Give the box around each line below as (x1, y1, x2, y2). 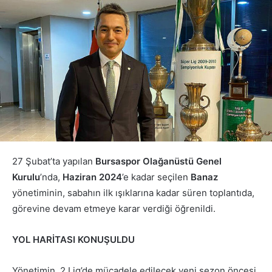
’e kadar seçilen (122, 171, 191, 183)
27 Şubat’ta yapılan (12, 155, 95, 168)
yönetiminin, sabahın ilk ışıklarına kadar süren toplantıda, (12, 187, 254, 199)
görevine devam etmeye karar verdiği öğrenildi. (12, 203, 216, 215)
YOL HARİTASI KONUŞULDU (12, 234, 135, 246)
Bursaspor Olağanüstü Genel (95, 155, 222, 168)
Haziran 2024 (63, 171, 122, 183)
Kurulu (12, 171, 40, 183)
